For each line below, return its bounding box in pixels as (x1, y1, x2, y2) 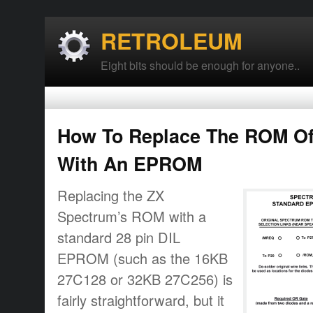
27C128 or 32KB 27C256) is (57, 268, 233, 289)
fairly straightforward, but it (57, 289, 224, 310)
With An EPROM (57, 150, 202, 177)
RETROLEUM (101, 24, 242, 57)
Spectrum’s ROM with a (57, 205, 206, 226)
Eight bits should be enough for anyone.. (101, 57, 300, 73)
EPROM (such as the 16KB (57, 247, 228, 268)
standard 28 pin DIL (57, 226, 180, 247)
